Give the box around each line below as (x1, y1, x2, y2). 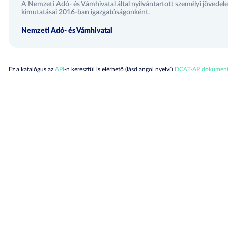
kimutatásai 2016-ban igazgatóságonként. (21, 9, 150, 16)
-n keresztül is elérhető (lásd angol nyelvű (64, 66, 175, 72)
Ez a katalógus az (8, 66, 55, 72)
